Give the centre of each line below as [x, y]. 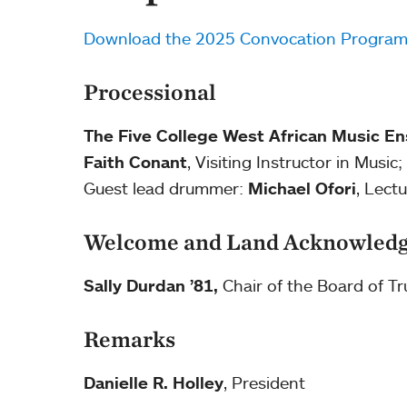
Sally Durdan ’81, [151, 286]
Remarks [129, 339]
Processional [150, 92]
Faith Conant [135, 162]
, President [264, 383]
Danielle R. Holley [154, 383]
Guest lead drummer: [166, 189]
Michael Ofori [302, 189]
